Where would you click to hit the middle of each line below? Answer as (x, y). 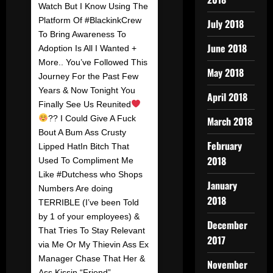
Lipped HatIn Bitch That (84, 146)
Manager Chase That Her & (92, 258)
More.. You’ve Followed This (93, 62)
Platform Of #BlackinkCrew (90, 20)
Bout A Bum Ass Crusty (82, 132)
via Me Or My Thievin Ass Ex (94, 244)
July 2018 (225, 24)
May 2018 (225, 73)
